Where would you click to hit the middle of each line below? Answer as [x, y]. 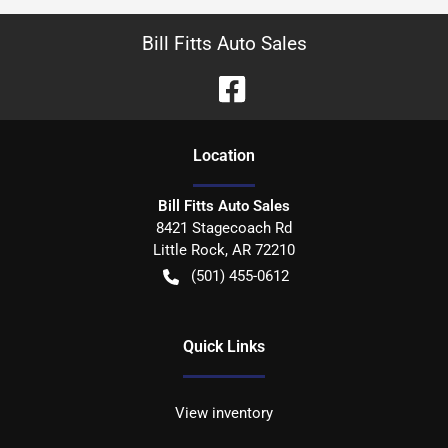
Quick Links [224, 347]
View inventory [224, 413]
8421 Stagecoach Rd [224, 228]
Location [224, 156]
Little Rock [189, 250]
